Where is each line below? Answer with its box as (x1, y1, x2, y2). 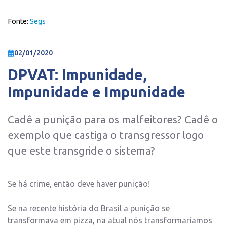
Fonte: (8, 17, 30, 26)
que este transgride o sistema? (8, 145, 155, 157)
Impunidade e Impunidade (8, 84, 185, 100)
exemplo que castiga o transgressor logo (8, 129, 204, 141)
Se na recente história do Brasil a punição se (8, 204, 170, 213)
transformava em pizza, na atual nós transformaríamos (8, 216, 212, 225)
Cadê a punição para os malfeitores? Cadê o (8, 113, 218, 126)
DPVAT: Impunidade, (8, 66, 146, 83)
